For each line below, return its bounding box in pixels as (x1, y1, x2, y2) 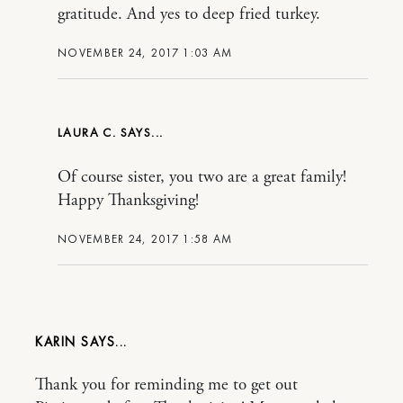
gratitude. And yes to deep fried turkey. (58, 4, 320, 26)
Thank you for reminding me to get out (35, 374, 298, 397)
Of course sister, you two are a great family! (58, 166, 346, 189)
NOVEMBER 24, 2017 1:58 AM (58, 231, 233, 247)
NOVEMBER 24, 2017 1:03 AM (58, 45, 233, 61)
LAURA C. (58, 124, 121, 141)
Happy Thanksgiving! (58, 190, 199, 212)
